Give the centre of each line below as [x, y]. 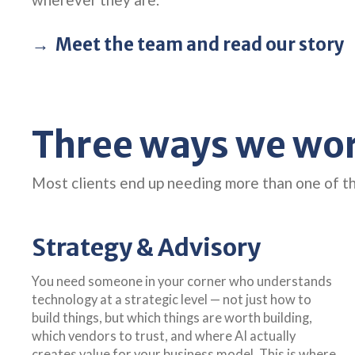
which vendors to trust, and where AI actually [164, 336]
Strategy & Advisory [146, 247]
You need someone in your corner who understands [182, 281]
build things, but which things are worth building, [172, 317]
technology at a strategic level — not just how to [172, 299]
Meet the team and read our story [200, 44]
